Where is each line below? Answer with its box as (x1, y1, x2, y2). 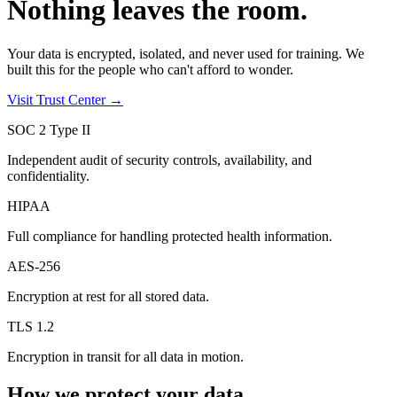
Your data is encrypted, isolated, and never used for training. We (7, 45, 364, 61)
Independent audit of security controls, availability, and (7, 152, 312, 167)
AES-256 (7, 258, 60, 274)
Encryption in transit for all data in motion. (7, 348, 244, 364)
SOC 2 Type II (7, 121, 90, 137)
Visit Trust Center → (7, 91, 123, 107)
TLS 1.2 (7, 318, 54, 334)
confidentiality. (7, 167, 90, 183)
